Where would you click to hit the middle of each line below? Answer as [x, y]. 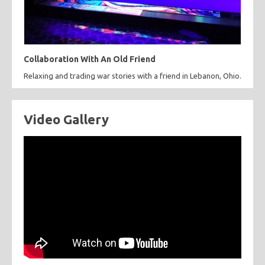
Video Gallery [66, 119]
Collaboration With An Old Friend [90, 59]
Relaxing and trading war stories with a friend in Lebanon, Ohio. [132, 75]
